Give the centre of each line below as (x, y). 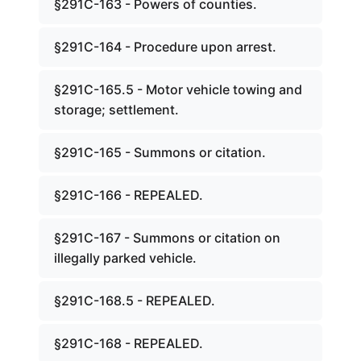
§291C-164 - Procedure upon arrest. (165, 47)
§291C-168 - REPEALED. (129, 343)
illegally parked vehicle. (125, 258)
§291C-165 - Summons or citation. (160, 152)
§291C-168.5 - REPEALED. (135, 301)
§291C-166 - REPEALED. (129, 195)
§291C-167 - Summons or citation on (167, 238)
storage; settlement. (116, 110)
